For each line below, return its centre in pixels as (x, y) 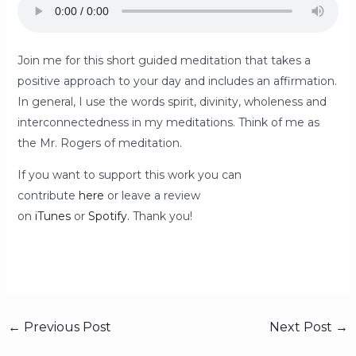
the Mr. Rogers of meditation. (99, 143)
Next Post (303, 327)
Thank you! (161, 216)
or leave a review (152, 195)
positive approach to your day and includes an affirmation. (177, 81)
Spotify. (108, 216)
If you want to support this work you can (129, 175)
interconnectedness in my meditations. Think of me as (168, 122)
